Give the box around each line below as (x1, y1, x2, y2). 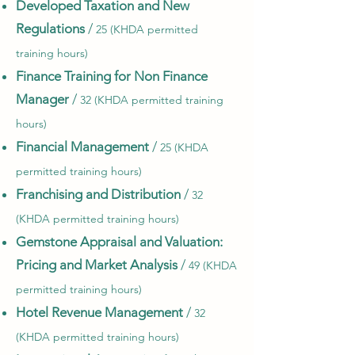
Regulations (16, 21, 85, 36)
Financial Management (16, 139, 152, 155)
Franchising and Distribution (16, 186, 181, 202)
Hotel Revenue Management (16, 304, 183, 320)
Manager (16, 91, 69, 107)
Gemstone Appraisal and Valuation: (16, 234, 223, 250)
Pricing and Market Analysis (16, 257, 177, 273)
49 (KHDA (189, 258, 237, 273)
